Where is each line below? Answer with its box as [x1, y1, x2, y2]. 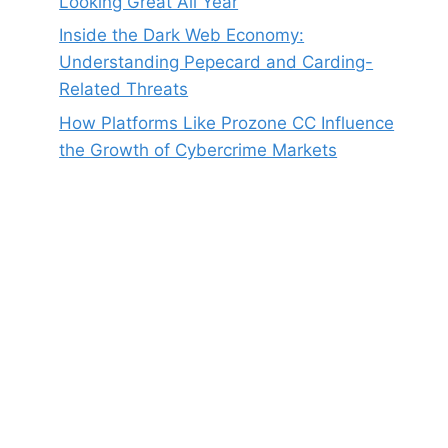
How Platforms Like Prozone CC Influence [59, 113, 395, 134]
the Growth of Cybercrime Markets [59, 140, 338, 161]
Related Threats [59, 79, 189, 100]
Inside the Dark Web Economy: [59, 25, 305, 46]
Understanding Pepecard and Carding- [59, 52, 374, 73]
